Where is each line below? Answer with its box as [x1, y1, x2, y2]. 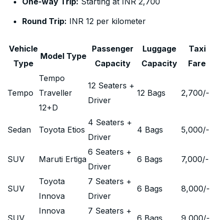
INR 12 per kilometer [67, 16, 146, 26]
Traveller [39, 88, 72, 98]
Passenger [91, 44, 134, 54]
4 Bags [137, 125, 163, 135]
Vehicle [8, 44, 38, 54]
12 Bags [137, 88, 165, 98]
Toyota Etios [39, 125, 85, 135]
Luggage [142, 44, 176, 54]
